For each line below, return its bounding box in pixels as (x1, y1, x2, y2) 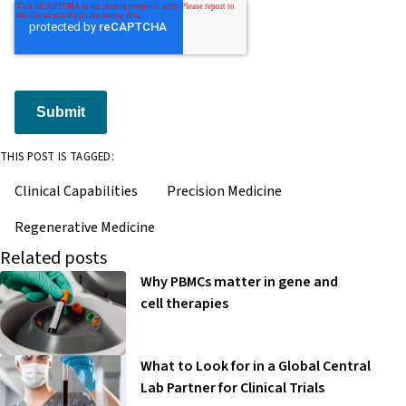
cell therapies (140, 294, 228, 314)
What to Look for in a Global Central (140, 355, 371, 376)
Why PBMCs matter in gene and (140, 272, 338, 293)
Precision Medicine (167, 181, 282, 202)
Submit (36, 104, 85, 121)
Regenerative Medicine (14, 217, 155, 238)
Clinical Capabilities (14, 181, 138, 202)
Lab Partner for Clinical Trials (140, 377, 324, 398)
